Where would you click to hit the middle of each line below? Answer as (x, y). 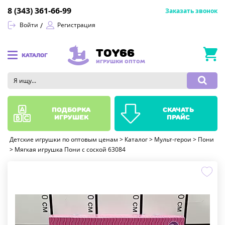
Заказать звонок (191, 11)
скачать (178, 109)
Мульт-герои (173, 140)
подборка (71, 109)
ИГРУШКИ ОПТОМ (121, 61)
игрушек (71, 117)
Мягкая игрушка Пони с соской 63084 (70, 150)
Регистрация (76, 25)
